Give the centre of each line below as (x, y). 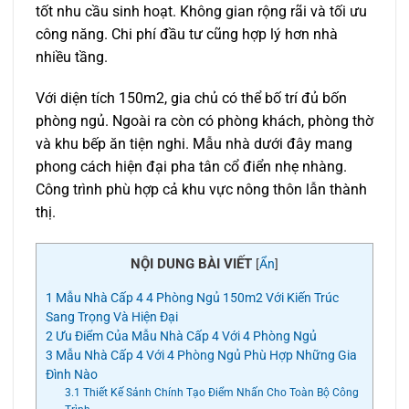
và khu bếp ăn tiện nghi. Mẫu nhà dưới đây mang (194, 144)
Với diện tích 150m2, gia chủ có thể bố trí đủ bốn (191, 99)
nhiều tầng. (72, 57)
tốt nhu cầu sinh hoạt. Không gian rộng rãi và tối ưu (201, 11)
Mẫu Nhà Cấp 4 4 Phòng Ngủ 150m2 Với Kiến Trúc (196, 298)
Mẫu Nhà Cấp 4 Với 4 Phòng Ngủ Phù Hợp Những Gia (205, 356)
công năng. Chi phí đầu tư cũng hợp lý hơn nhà (187, 34)
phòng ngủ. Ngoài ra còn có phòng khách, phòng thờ (204, 121)
